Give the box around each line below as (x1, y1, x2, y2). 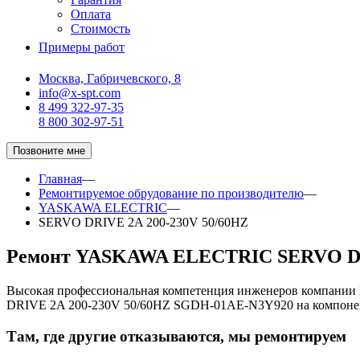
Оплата (71, 7, 111, 21)
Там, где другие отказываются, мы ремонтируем (6, 327, 346, 345)
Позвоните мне (13, 145, 85, 157)
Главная (39, 172, 82, 186)
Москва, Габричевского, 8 (39, 72, 181, 85)
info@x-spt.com (39, 86, 121, 100)
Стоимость (71, 22, 130, 35)
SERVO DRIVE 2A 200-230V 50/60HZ (39, 215, 248, 229)
